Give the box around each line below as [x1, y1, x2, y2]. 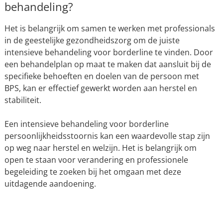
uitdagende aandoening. [4, 178, 96, 189]
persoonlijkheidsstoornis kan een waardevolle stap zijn [4, 130, 210, 141]
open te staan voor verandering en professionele [4, 154, 188, 165]
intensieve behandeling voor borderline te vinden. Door [4, 47, 213, 58]
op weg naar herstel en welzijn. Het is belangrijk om [4, 142, 197, 153]
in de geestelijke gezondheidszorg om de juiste [4, 35, 180, 46]
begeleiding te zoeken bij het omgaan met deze [4, 166, 181, 177]
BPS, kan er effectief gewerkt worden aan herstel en [4, 83, 197, 94]
